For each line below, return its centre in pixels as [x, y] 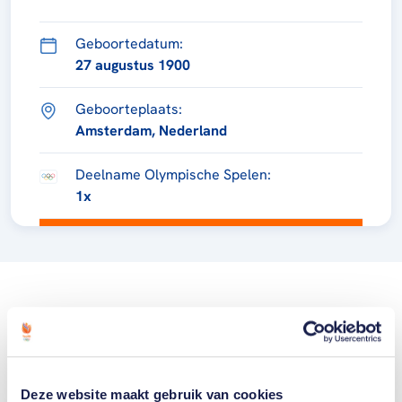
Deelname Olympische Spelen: [173, 174]
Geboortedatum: [129, 43]
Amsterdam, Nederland [151, 130]
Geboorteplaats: [129, 109]
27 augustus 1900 [133, 65]
